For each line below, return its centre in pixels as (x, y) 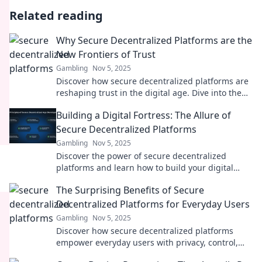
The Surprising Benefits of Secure (130, 190)
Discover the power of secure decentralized (141, 156)
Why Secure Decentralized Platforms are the (154, 40)
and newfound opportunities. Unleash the (139, 254)
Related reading (56, 15)
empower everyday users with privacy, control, (147, 242)
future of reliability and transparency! (130, 104)
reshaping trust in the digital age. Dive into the (149, 93)
